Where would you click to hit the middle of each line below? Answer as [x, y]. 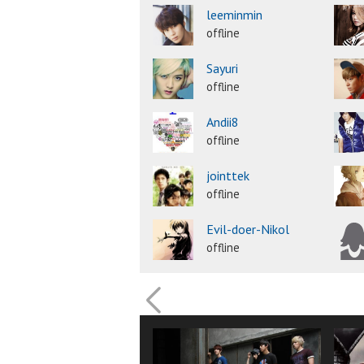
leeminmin [234, 15]
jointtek [228, 176]
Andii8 [223, 122]
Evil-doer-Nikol [248, 230]
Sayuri [222, 69]
